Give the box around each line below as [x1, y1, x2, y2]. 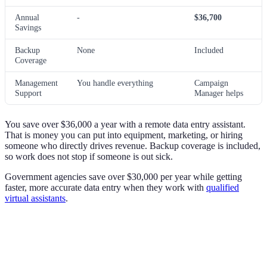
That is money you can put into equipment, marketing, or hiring [5, 129, 243, 140]
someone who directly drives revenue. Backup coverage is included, [5, 140, 260, 151]
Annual [15, 12, 39, 22]
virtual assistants [5, 193, 66, 203]
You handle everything [77, 77, 153, 88]
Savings [15, 22, 41, 32]
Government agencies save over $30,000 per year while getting [5, 171, 242, 182]
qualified [206, 182, 239, 193]
